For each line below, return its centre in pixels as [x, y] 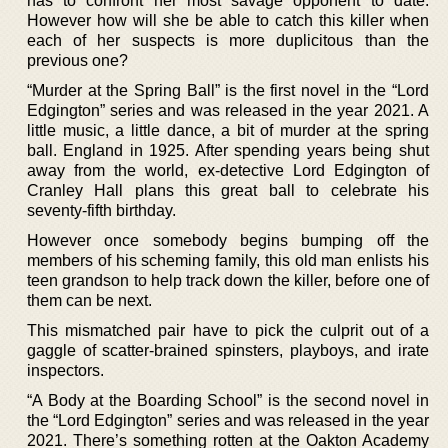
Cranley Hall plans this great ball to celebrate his [228, 190]
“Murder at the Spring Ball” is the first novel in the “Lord [228, 90]
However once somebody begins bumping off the [228, 240]
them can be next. [89, 300]
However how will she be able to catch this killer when [228, 20]
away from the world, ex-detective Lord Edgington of [228, 170]
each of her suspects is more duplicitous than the [228, 40]
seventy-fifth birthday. [101, 210]
